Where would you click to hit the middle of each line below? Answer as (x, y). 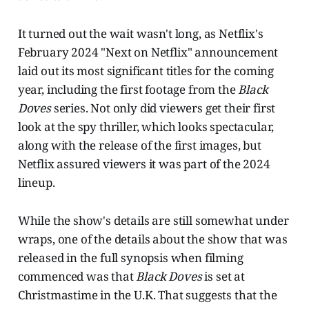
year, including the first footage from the (128, 90)
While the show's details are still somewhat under (153, 221)
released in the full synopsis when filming (130, 258)
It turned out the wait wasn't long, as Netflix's (140, 34)
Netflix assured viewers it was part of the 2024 (144, 164)
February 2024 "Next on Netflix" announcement (148, 52)
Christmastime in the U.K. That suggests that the (147, 295)
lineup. (36, 183)
